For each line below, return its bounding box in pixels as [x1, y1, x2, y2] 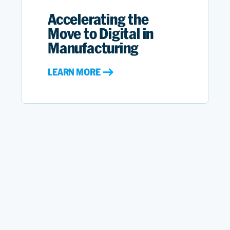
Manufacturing [48, 39, 139, 56]
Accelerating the [48, 10, 149, 28]
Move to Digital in [48, 25, 154, 42]
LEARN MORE [48, 67, 101, 78]
